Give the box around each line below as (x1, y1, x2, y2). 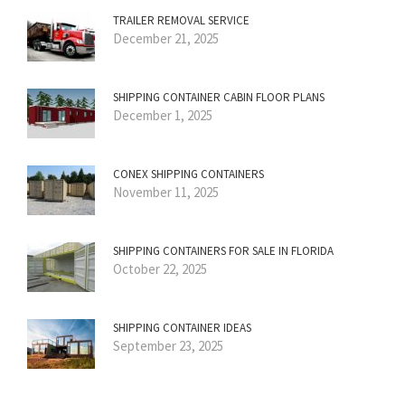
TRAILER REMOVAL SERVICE (113, 12, 250, 28)
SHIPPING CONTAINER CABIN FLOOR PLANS (113, 89, 325, 105)
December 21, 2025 (113, 29, 219, 47)
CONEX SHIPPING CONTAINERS (113, 165, 264, 182)
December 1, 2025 (113, 106, 212, 124)
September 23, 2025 (113, 336, 223, 354)
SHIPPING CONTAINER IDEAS (113, 319, 251, 335)
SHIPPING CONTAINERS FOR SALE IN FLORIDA (113, 242, 334, 259)
